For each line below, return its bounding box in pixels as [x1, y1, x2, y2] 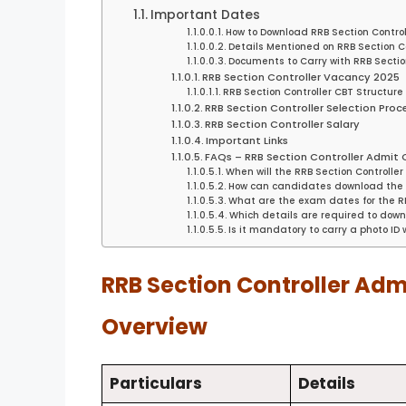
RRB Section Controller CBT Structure [223, 84, 404, 99]
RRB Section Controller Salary [204, 116, 360, 131]
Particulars [110, 372, 202, 394]
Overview [101, 311, 208, 342]
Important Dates [150, 5, 260, 24]
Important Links [205, 132, 288, 148]
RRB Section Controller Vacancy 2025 [201, 69, 400, 84]
